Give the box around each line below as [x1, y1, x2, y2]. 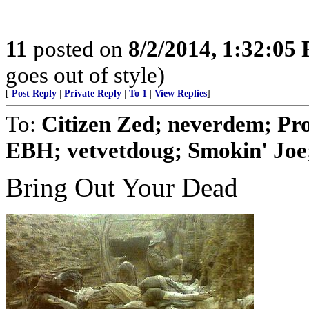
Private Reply [64, 88, 121, 99]
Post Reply [12, 88, 57, 99]
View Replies [154, 88, 207, 99]
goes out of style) [6, 62, 165, 88]
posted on [28, 36, 128, 61]
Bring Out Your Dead [6, 172, 238, 202]
